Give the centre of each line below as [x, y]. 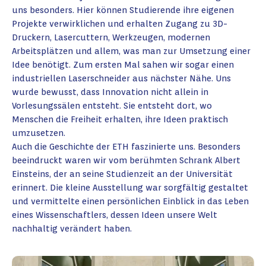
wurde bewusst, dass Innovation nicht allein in [110, 92]
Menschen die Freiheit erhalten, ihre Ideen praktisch [120, 119]
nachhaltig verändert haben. [72, 229]
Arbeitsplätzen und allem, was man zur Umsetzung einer [131, 51]
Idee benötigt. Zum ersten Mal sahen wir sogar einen [123, 65]
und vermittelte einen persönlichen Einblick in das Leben [130, 201]
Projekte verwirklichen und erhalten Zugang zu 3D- [120, 24]
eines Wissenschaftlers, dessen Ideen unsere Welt [115, 215]
